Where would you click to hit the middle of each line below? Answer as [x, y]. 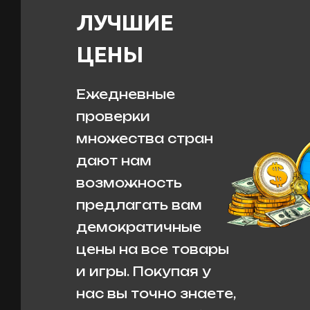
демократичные [139, 227]
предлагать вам [139, 205]
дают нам [114, 161]
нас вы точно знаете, [156, 293]
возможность [129, 183]
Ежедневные [126, 94]
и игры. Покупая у [144, 271]
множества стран [145, 138]
